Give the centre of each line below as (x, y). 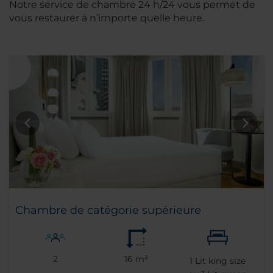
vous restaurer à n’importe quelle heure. (107, 18)
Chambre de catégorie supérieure (108, 211)
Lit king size (219, 261)
